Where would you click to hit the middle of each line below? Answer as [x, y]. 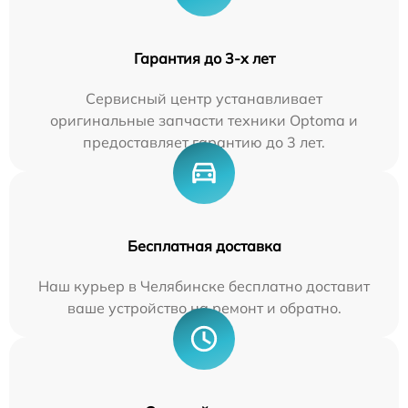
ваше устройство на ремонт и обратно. [204, 307]
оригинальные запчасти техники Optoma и [204, 120]
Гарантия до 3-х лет [204, 58]
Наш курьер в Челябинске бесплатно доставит [204, 286]
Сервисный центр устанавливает [204, 98]
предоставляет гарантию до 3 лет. [204, 142]
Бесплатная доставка [204, 245]
